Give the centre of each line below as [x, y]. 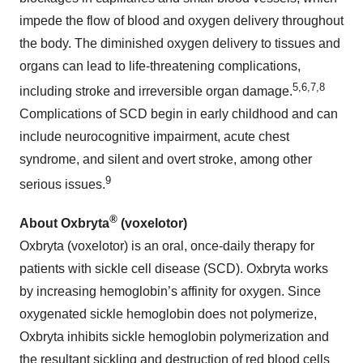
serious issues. [62, 185]
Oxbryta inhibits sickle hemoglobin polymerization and [174, 336]
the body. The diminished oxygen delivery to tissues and [180, 43]
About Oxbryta [64, 223]
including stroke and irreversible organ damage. [156, 92]
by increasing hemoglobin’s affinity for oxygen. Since [170, 291]
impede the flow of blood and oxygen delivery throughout [181, 20]
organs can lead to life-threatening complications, [160, 66]
